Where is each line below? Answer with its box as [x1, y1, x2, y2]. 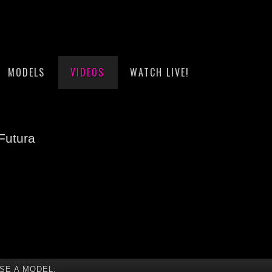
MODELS [8, 65, 45, 80]
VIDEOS [70, 65, 104, 80]
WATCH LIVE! [130, 65, 189, 80]
